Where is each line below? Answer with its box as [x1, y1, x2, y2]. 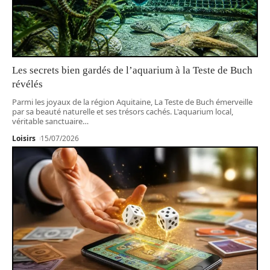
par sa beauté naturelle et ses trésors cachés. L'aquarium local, [12, 106, 233, 118]
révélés [12, 78, 43, 90]
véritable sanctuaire [12, 116, 83, 127]
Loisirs [12, 133, 36, 144]
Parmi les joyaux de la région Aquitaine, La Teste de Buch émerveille [12, 96, 253, 108]
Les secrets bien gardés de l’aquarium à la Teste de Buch [12, 64, 253, 77]
